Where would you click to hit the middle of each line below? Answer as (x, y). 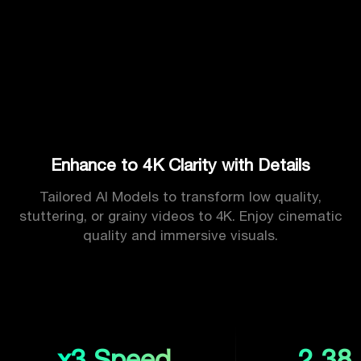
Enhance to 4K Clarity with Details (180, 164)
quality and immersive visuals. (180, 235)
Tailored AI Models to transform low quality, (180, 196)
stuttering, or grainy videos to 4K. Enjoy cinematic (180, 216)
